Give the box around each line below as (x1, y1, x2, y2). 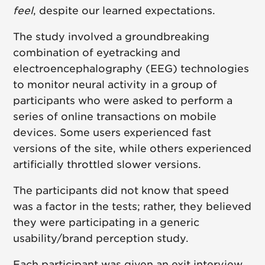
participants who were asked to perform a (13, 95, 233, 107)
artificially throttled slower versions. (13, 159, 205, 171)
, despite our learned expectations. (33, 5, 216, 17)
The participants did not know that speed (13, 185, 230, 197)
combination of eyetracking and (13, 47, 181, 59)
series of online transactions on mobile (13, 111, 217, 123)
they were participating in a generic (13, 216, 200, 229)
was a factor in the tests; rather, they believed (13, 201, 252, 213)
